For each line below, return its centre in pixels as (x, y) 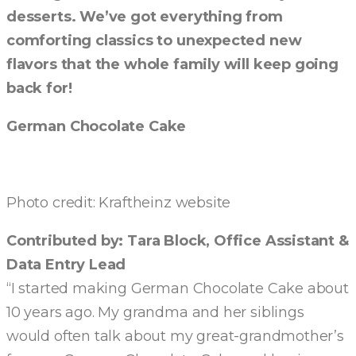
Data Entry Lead (68, 265)
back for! (39, 88)
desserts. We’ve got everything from (145, 17)
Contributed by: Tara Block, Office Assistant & (178, 241)
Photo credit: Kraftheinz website (121, 203)
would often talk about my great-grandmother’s (175, 336)
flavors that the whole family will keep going (172, 64)
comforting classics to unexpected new (154, 41)
